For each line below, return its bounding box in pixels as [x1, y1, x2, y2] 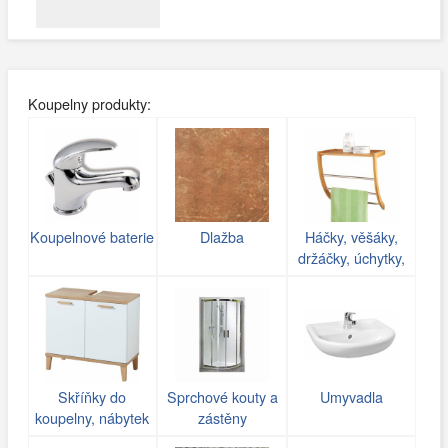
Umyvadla [320, 386, 384, 408]
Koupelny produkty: [27, 92, 151, 114]
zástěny [197, 407, 247, 429]
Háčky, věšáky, [305, 226, 399, 248]
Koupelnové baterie [30, 226, 155, 248]
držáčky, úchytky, [298, 247, 406, 269]
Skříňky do [58, 386, 127, 408]
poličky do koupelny [289, 268, 414, 290]
